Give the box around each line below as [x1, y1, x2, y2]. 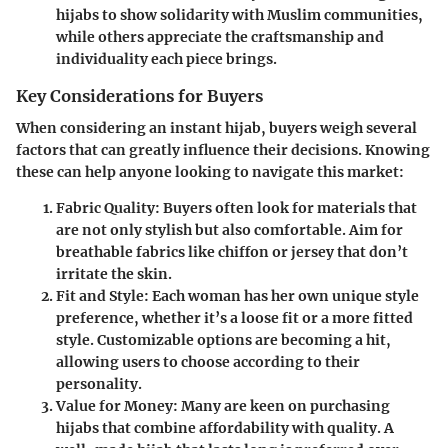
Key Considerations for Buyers [16, 85, 263, 106]
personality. [56, 375, 142, 394]
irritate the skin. [56, 265, 172, 284]
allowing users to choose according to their [56, 353, 360, 372]
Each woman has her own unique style [149, 287, 419, 306]
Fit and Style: [56, 287, 149, 306]
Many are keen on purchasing [178, 397, 390, 416]
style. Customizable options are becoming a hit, [56, 331, 391, 350]
